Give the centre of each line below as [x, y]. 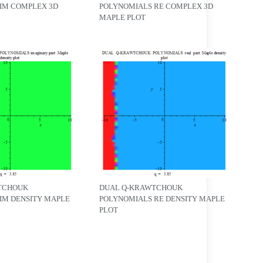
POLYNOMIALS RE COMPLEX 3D [156, 6]
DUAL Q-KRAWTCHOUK [141, 187]
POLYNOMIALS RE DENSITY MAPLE [162, 198]
